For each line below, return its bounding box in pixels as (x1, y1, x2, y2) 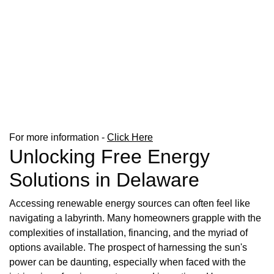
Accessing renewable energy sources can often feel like (9, 198, 250, 209)
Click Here (107, 131, 153, 143)
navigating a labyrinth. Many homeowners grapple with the (9, 212, 261, 223)
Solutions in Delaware (9, 168, 199, 191)
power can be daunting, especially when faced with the (9, 256, 246, 267)
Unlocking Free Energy (9, 145, 210, 168)
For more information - (9, 131, 107, 143)
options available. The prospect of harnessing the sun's (9, 242, 247, 253)
